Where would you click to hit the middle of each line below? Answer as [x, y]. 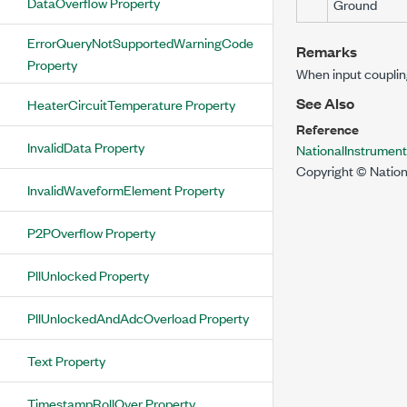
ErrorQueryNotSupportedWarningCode [140, 42]
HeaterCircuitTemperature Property [131, 104]
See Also [325, 103]
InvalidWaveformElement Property [126, 189]
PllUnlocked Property [88, 275]
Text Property [66, 360]
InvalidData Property [86, 147]
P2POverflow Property [91, 232]
